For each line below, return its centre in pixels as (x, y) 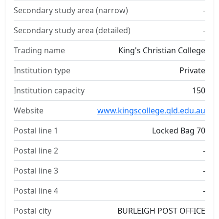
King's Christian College (162, 50)
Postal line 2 (36, 151)
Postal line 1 (36, 131)
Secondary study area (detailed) (72, 30)
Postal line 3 (36, 171)
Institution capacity (49, 90)
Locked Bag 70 (179, 131)
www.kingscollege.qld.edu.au (151, 110)
